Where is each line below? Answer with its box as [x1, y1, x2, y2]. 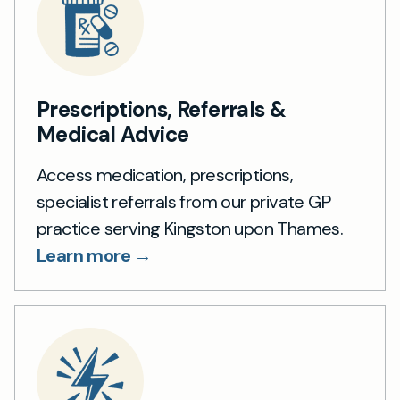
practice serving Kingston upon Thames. [37, 217, 344, 240]
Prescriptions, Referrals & [37, 96, 287, 123]
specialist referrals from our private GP [37, 190, 330, 213]
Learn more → [37, 244, 152, 267]
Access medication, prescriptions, [37, 163, 294, 187]
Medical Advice [37, 121, 189, 148]
